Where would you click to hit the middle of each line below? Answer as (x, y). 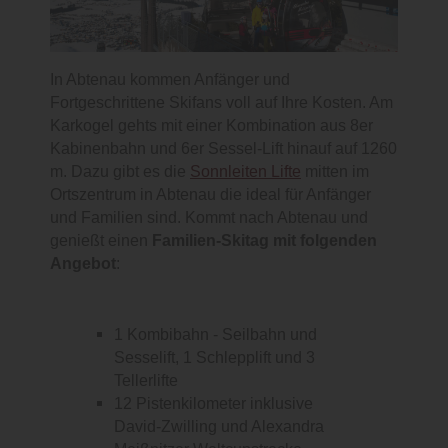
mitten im (335, 172)
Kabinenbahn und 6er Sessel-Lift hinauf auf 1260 (223, 149)
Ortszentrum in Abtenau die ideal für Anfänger (210, 195)
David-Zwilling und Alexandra (219, 427)
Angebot (83, 264)
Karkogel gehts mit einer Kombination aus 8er (211, 126)
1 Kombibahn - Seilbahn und (215, 335)
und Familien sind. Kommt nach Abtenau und (209, 218)
